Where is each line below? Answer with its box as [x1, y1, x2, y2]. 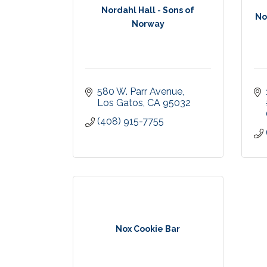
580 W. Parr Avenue [97, 86, 182, 97]
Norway [131, 18, 164, 29]
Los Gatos [97, 97, 143, 108]
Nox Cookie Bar [116, 224, 181, 234]
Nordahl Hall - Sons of [101, 5, 195, 15]
